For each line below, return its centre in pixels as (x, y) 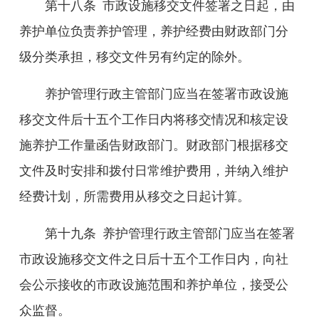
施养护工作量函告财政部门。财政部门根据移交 (154, 145)
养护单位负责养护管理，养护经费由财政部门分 (154, 31)
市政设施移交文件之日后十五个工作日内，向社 (154, 259)
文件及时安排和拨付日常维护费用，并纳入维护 (154, 171)
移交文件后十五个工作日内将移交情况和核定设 (154, 120)
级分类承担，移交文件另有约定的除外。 (135, 57)
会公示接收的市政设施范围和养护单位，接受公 (154, 285)
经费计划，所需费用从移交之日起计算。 (135, 197)
